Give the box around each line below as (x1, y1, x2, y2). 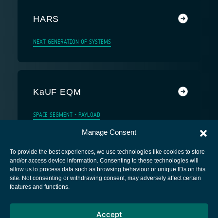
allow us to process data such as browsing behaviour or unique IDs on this (10, 166, 205, 173)
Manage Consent (82, 128, 136, 136)
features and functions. (10, 183, 70, 190)
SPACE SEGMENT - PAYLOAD (33, 111, 100, 118)
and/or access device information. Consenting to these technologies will (10, 157, 199, 164)
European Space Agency (71, 179, 147, 188)
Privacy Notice (87, 194, 131, 204)
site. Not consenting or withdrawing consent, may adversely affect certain (10, 175, 201, 182)
